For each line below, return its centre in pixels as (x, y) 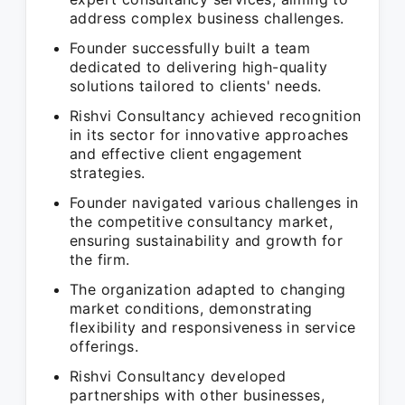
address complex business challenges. (207, 18)
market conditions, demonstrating (191, 308)
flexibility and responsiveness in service (213, 327)
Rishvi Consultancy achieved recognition (216, 116)
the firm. (100, 259)
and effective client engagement (186, 154)
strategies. (108, 173)
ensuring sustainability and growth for (207, 240)
